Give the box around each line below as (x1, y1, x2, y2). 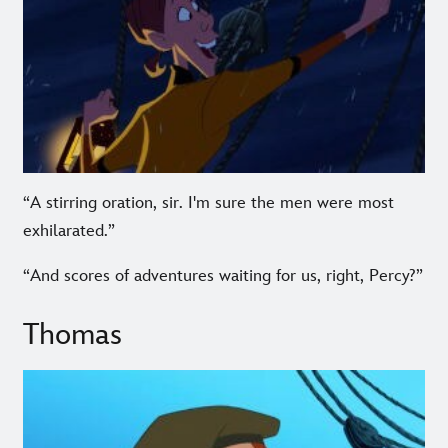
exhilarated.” (23, 220, 115, 241)
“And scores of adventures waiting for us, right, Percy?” (23, 265, 423, 286)
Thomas (23, 316, 122, 353)
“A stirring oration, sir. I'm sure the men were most (23, 192, 394, 213)
